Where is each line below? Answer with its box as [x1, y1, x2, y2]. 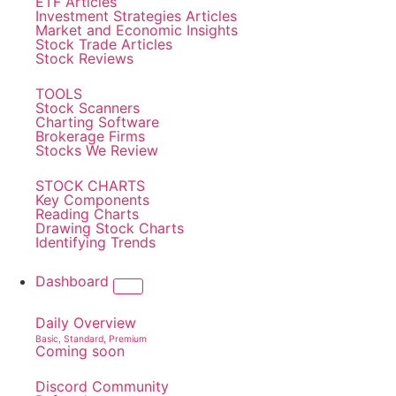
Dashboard [35, 272, 113, 290]
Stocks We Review [35, 141, 158, 159]
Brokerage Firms [35, 127, 145, 145]
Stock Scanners [35, 99, 140, 117]
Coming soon [35, 342, 125, 360]
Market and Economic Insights [35, 21, 238, 39]
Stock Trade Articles [35, 35, 172, 53]
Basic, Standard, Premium [35, 333, 147, 345]
